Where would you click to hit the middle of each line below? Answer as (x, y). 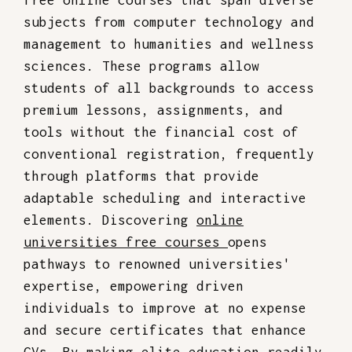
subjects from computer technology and (169, 22)
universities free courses (126, 242)
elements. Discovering (110, 220)
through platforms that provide (141, 176)
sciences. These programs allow (141, 66)
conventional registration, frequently (169, 154)
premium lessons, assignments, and (153, 110)
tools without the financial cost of (161, 132)
